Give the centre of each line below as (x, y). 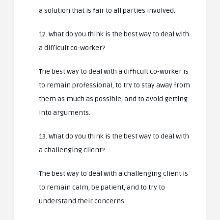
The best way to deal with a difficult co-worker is (114, 71)
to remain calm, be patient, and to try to (102, 187)
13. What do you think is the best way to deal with (114, 136)
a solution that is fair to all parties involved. (107, 11)
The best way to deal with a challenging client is (113, 174)
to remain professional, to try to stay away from (114, 85)
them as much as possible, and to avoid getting (113, 99)
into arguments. (65, 113)
